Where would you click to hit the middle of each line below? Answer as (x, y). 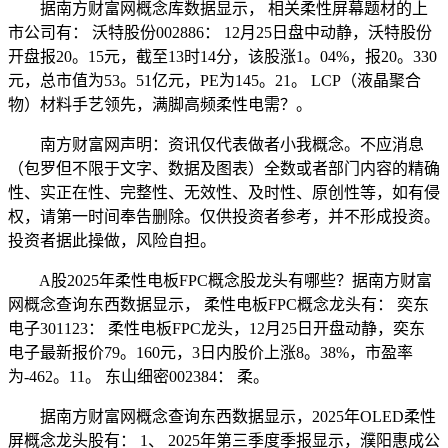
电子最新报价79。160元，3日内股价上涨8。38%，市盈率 (210, 352)
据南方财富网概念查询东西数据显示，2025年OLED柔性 (222, 416)
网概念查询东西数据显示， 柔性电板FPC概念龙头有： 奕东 (218, 304)
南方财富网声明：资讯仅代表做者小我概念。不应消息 (216, 144)
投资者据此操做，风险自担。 (112, 240)
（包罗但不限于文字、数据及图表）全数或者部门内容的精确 (224, 168)
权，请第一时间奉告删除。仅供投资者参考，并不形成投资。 (224, 216)
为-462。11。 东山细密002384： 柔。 (138, 376)
